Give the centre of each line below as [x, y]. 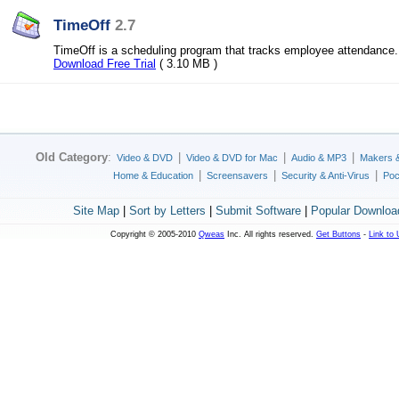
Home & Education [153, 175]
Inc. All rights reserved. [270, 234]
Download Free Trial [105, 64]
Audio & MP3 [319, 158]
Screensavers [237, 175]
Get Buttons [338, 234]
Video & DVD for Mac [232, 158]
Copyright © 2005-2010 [155, 234]
